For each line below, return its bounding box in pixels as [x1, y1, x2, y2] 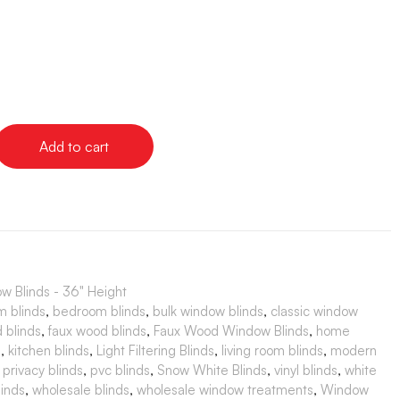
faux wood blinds [48, 321, 146, 339]
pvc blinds [90, 361, 150, 379]
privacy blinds [3, 361, 83, 379]
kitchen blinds [8, 341, 89, 359]
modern [330, 341, 377, 359]
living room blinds [221, 341, 323, 359]
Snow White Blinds [157, 361, 267, 379]
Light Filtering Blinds [96, 341, 214, 359]
